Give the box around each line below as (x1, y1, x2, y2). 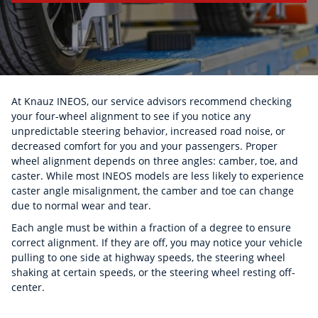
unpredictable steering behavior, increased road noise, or (11, 124, 285, 138)
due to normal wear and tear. (11, 199, 151, 212)
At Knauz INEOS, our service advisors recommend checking (11, 94, 292, 108)
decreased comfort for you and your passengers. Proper (11, 139, 278, 153)
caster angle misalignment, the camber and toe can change (11, 184, 294, 197)
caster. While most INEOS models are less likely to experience (11, 169, 304, 182)
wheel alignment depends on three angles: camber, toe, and (11, 154, 298, 168)
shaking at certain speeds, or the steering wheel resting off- (11, 265, 295, 279)
